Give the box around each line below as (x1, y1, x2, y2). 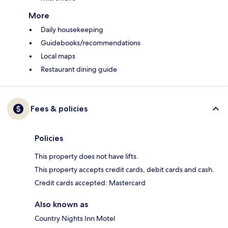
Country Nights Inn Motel (35, 214, 115, 223)
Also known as (35, 199, 88, 210)
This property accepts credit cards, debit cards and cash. (35, 165, 214, 175)
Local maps (41, 51, 75, 61)
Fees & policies (31, 104, 88, 114)
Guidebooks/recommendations (41, 38, 140, 48)
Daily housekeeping (41, 25, 103, 35)
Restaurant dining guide (41, 65, 117, 74)
